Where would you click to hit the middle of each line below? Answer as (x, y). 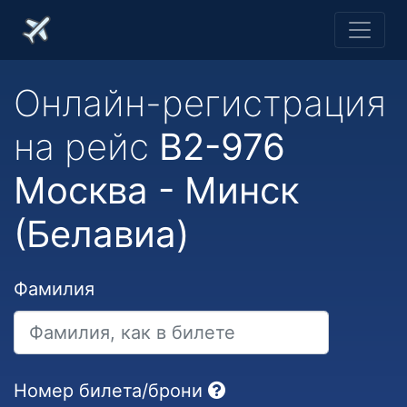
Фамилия (54, 289)
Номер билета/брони (108, 391)
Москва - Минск (156, 190)
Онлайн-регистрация (200, 103)
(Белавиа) (101, 234)
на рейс (86, 147)
